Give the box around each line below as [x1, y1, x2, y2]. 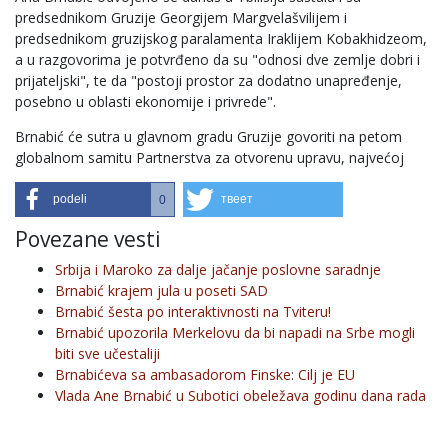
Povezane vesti [15, 225, 161, 253]
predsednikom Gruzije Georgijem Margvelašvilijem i [15, 8, 347, 27]
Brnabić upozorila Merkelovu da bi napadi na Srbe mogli [55, 323, 415, 342]
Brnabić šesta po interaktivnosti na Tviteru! [55, 302, 331, 321]
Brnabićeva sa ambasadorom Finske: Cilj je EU [55, 365, 355, 384]
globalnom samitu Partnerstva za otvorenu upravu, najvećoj [15, 148, 404, 167]
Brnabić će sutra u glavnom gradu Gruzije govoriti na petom [15, 127, 402, 146]
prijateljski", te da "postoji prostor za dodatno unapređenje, [15, 71, 402, 90]
